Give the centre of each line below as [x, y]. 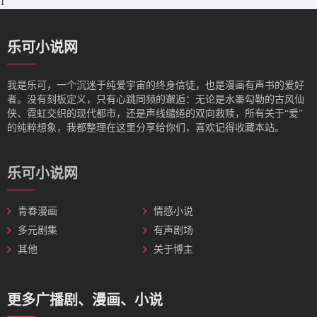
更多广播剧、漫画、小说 [85, 300]
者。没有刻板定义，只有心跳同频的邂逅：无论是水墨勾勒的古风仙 [156, 99]
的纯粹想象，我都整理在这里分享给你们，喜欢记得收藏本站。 [146, 128]
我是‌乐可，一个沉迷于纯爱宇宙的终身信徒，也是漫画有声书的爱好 [156, 85]
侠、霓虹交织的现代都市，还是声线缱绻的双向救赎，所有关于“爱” [155, 114]
